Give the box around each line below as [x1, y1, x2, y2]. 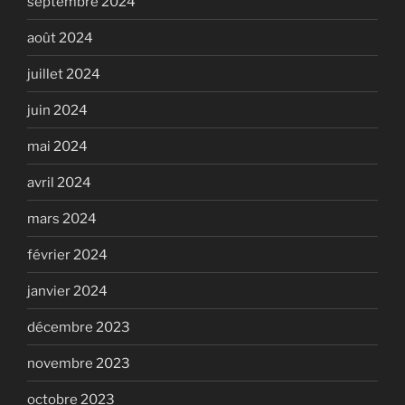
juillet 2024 [27, 65, 100, 82]
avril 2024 [27, 174, 91, 191]
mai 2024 [27, 137, 88, 155]
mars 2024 [27, 210, 97, 227]
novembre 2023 [27, 354, 130, 372]
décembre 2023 [27, 318, 130, 335]
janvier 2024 [27, 282, 108, 299]
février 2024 [27, 246, 108, 263]
